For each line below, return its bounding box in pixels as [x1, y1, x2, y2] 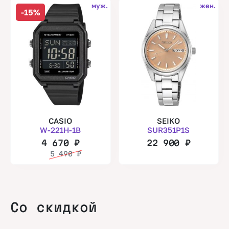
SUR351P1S [147, 125, 190, 135]
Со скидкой [10, 200, 97, 215]
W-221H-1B [40, 125, 81, 135]
